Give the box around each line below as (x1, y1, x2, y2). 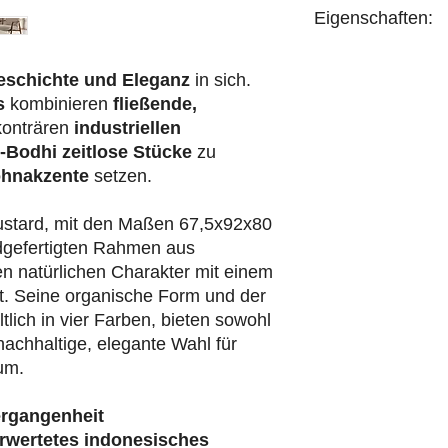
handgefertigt (314, 49, 398, 66)
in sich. (190, 70, 251, 91)
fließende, (113, 94, 197, 115)
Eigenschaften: (314, 8, 433, 29)
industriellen (74, 118, 181, 139)
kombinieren (5, 94, 113, 115)
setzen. (94, 166, 152, 187)
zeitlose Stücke (62, 142, 192, 163)
